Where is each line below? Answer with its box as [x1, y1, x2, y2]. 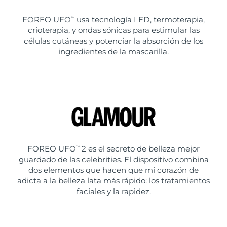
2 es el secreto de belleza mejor [80, 144, 200, 154]
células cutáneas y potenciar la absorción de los [24, 36, 203, 46]
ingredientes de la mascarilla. [58, 47, 169, 57]
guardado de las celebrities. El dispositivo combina [18, 155, 209, 165]
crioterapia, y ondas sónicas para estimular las [27, 25, 200, 35]
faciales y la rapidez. [76, 186, 151, 197]
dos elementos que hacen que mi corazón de [28, 165, 199, 175]
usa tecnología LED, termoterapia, [74, 15, 205, 25]
